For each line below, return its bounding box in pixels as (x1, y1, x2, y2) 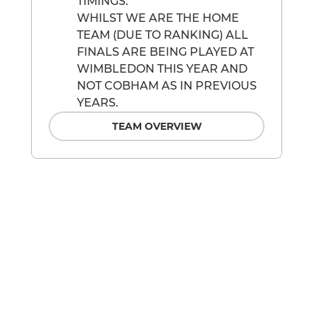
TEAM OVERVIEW (111, 120, 202, 133)
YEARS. (77, 96, 119, 110)
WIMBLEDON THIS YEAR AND (77, 62, 248, 76)
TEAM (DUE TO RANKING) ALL (77, 28, 248, 42)
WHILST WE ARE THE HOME (77, 11, 239, 25)
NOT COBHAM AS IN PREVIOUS (77, 79, 257, 93)
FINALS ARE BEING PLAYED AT (77, 45, 254, 59)
